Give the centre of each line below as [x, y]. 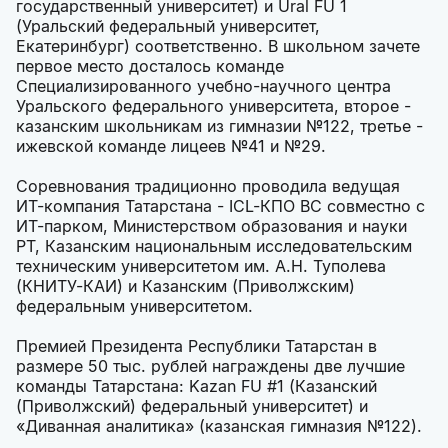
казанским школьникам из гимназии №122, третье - [219, 126]
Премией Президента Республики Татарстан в [196, 346]
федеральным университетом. [134, 306]
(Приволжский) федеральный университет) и [192, 406]
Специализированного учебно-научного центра [203, 86]
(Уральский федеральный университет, [168, 26]
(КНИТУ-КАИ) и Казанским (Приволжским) [185, 286]
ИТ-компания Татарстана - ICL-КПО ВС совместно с [220, 206]
